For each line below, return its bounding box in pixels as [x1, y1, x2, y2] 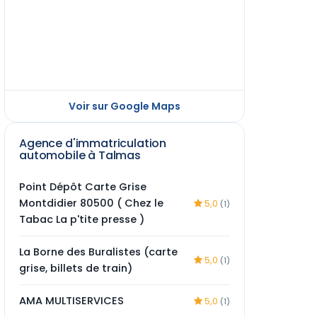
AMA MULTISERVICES [19, 294, 124, 308]
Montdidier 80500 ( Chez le [19, 196, 163, 210]
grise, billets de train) [19, 261, 132, 275]
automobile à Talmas [19, 147, 141, 163]
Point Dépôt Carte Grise [19, 180, 146, 194]
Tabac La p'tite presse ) [19, 212, 144, 226]
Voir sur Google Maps [69, 99, 180, 113]
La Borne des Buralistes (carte [19, 245, 178, 259]
